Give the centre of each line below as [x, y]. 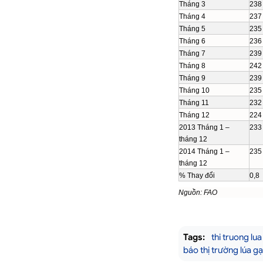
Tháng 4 [192, 16]
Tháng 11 [194, 103]
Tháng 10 [194, 90]
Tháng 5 [192, 29]
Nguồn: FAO [198, 193]
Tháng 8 [192, 66]
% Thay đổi [197, 176]
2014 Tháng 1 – [204, 151]
